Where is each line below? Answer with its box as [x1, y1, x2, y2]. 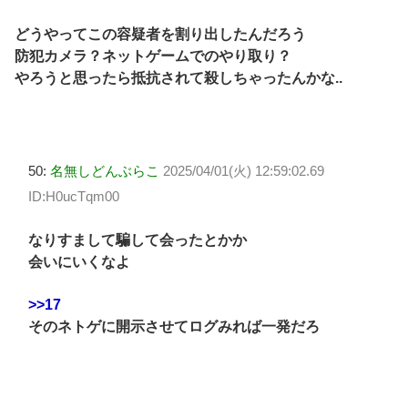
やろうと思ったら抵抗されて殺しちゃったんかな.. [15, 70, 342, 87]
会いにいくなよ [28, 254, 130, 270]
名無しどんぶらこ [50, 162, 159, 178]
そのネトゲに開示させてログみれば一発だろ [28, 318, 320, 334]
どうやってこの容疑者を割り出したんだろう [15, 26, 306, 43]
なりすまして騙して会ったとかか [28, 232, 247, 249]
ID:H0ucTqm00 [28, 188, 119, 204]
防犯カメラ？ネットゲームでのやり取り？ [15, 48, 291, 65]
